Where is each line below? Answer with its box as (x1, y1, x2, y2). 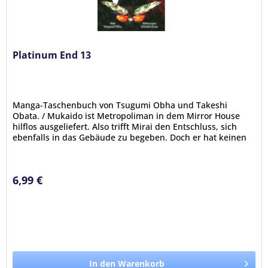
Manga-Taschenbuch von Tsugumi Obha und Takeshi (13, 99, 228, 111)
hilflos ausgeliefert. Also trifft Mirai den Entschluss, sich (13, 120, 237, 132)
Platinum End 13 (13, 48, 92, 62)
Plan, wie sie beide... (13, 142, 96, 154)
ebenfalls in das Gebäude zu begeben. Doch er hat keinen (13, 131, 247, 143)
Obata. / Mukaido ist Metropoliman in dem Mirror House (13, 109, 240, 121)
